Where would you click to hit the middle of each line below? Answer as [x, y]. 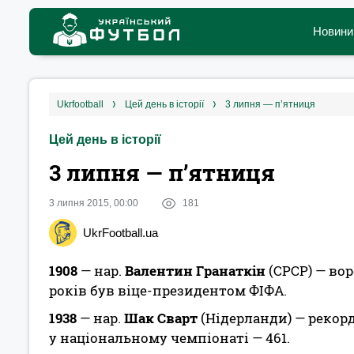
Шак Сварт [162, 318]
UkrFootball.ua [121, 233]
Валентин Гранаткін [195, 271]
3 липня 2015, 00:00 [94, 203]
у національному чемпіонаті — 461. [169, 338]
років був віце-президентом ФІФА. [168, 290]
